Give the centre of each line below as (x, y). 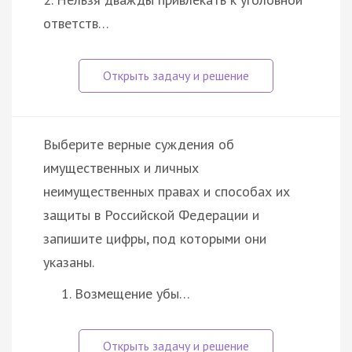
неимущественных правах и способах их (167, 191)
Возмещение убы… (132, 293)
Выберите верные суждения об (139, 144)
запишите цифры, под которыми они (155, 238)
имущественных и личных (121, 167)
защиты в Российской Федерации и (151, 214)
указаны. (69, 262)
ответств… (76, 23)
